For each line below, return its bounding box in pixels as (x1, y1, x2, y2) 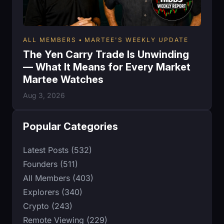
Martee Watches (23, 73, 103, 86)
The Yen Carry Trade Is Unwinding (23, 48, 189, 61)
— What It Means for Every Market (23, 61, 190, 73)
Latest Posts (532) (23, 145, 92, 155)
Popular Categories (23, 120, 118, 133)
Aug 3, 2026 (23, 91, 65, 100)
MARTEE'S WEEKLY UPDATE (84, 36, 188, 44)
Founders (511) (23, 159, 78, 169)
